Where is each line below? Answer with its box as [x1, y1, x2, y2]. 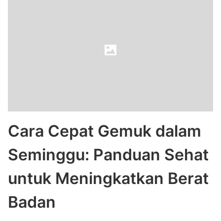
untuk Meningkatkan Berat [8, 169, 209, 188]
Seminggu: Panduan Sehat [8, 145, 209, 164]
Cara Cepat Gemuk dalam [8, 121, 201, 141]
